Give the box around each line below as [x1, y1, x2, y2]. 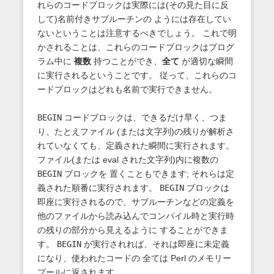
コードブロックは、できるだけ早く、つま [61, 112, 227, 122]
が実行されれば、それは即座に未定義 [81, 239, 229, 249]
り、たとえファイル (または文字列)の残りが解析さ [37, 126, 234, 136]
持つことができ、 [91, 56, 162, 66]
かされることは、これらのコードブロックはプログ [37, 42, 234, 52]
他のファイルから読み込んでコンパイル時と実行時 [37, 210, 234, 221]
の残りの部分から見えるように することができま [37, 224, 228, 235]
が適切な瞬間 [179, 56, 233, 66]
